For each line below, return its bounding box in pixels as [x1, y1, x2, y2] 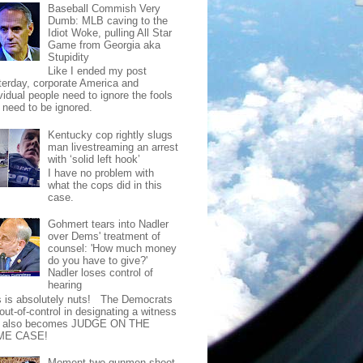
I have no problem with [48, 167, 155, 180]
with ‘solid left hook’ [48, 152, 141, 165]
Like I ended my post [48, 65, 147, 78]
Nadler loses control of [48, 267, 154, 280]
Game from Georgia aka [48, 38, 161, 51]
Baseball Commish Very [48, 2, 161, 15]
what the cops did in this [48, 179, 163, 192]
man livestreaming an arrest [48, 140, 179, 153]
